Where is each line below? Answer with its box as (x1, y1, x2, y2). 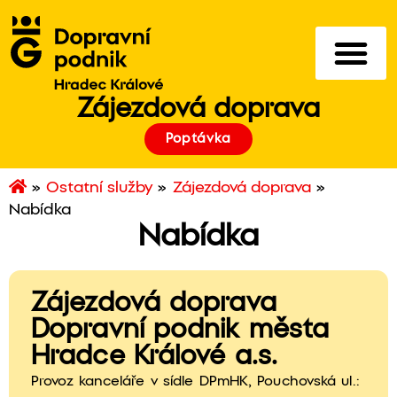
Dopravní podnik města (31, 318, 330, 343)
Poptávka (165, 133, 232, 145)
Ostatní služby (46, 181, 153, 196)
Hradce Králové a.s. (31, 345, 277, 370)
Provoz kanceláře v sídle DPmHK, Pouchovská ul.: (31, 375, 365, 388)
